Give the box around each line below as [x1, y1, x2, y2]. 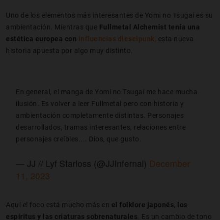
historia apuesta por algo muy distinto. [6, 46, 133, 55]
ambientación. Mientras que [6, 23, 99, 31]
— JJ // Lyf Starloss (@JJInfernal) [16, 157, 149, 169]
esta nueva [156, 34, 194, 43]
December [149, 157, 190, 169]
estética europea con [6, 34, 77, 43]
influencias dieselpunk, [78, 34, 156, 43]
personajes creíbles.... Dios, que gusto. [16, 135, 141, 143]
